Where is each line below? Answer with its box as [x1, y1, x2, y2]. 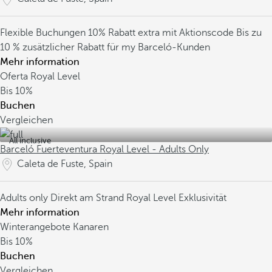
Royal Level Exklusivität [126, 192, 226, 203]
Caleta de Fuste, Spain [17, 158, 112, 169]
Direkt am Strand [50, 192, 126, 203]
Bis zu [236, 27, 262, 38]
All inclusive [9, 136, 51, 145]
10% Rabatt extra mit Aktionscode [88, 27, 236, 38]
